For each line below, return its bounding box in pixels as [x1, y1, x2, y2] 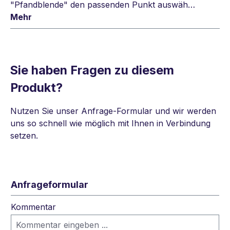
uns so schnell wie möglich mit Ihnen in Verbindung [10, 118, 210, 129]
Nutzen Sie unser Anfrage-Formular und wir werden [10, 106, 216, 117]
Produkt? [10, 80, 63, 95]
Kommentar [11, 202, 56, 213]
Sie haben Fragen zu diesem [10, 63, 174, 78]
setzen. [10, 130, 38, 141]
